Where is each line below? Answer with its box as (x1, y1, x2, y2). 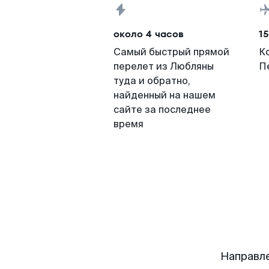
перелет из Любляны (113, 60, 214, 73)
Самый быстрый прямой (113, 46, 229, 58)
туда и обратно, (113, 74, 190, 87)
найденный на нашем (113, 89, 216, 101)
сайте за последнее (113, 103, 211, 116)
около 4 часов (113, 27, 184, 41)
